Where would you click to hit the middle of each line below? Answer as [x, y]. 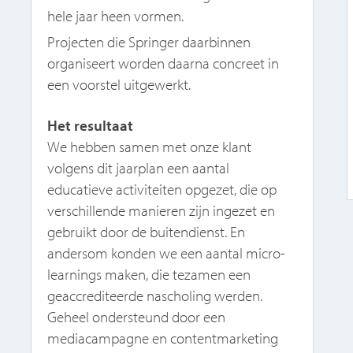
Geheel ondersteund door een [137, 316]
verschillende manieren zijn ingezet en [162, 210]
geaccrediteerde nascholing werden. [155, 295]
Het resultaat [91, 125]
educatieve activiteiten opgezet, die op [162, 189]
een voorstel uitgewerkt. [121, 84]
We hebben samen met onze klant [150, 146]
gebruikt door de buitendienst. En [147, 231]
